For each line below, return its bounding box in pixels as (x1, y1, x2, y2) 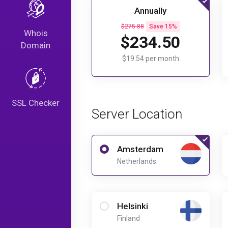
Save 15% (149, 23, 177, 30)
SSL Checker (12, 98, 60, 108)
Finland (117, 214, 140, 222)
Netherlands (117, 157, 156, 165)
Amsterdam (117, 144, 163, 154)
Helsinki (117, 201, 148, 211)
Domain (21, 40, 50, 50)
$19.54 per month (122, 54, 179, 63)
